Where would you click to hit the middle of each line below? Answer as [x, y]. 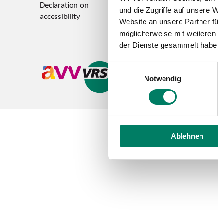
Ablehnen [187, 136]
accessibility [60, 16]
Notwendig [163, 78]
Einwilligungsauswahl [142, 68]
